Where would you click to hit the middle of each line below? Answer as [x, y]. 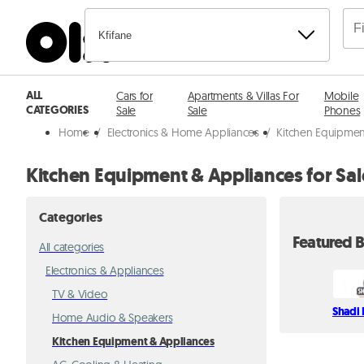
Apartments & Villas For [243, 96]
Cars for [134, 96]
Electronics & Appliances [105, 271]
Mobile [341, 96]
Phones [342, 110]
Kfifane [115, 35]
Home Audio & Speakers [113, 318]
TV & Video [80, 294]
